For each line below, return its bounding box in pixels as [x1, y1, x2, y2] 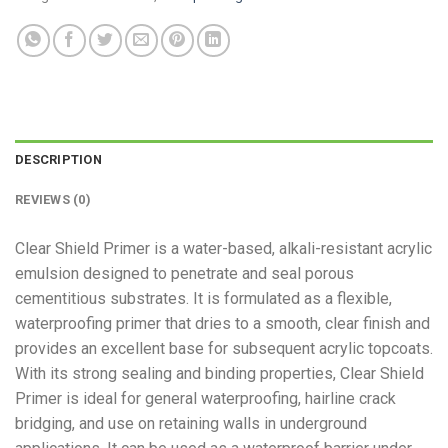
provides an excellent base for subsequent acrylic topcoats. [15, 339, 433, 359]
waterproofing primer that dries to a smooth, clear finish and [15, 314, 430, 334]
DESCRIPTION [15, 152, 102, 168]
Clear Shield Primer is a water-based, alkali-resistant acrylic [15, 239, 432, 259]
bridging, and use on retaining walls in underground [15, 414, 367, 434]
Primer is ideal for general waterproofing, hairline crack [15, 389, 396, 409]
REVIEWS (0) [15, 192, 91, 208]
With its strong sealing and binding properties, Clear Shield [15, 364, 424, 384]
